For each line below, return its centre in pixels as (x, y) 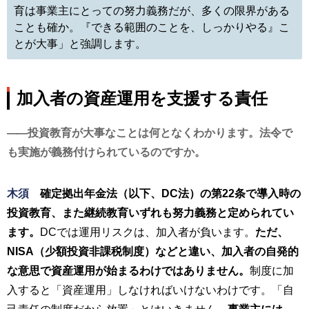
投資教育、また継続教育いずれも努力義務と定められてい (150, 213)
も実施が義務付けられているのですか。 (106, 152)
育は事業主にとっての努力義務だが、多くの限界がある (152, 11)
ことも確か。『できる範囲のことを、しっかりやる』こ (152, 27)
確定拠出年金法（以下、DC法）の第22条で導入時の (170, 193)
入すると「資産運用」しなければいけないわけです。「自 (150, 290)
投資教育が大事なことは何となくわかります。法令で (160, 133)
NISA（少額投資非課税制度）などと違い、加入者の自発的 (153, 251)
